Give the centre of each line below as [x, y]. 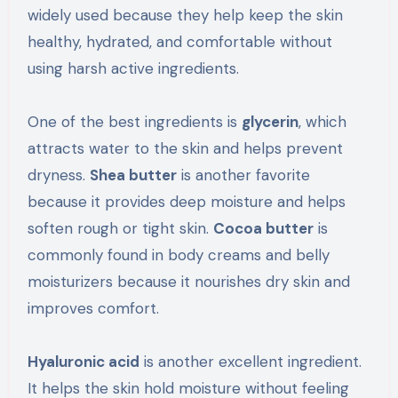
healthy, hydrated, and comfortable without [179, 41]
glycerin [270, 121]
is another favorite [243, 175]
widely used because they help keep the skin [185, 15]
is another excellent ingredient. [250, 361]
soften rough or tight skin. [120, 228]
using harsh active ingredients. [133, 68]
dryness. [58, 175]
